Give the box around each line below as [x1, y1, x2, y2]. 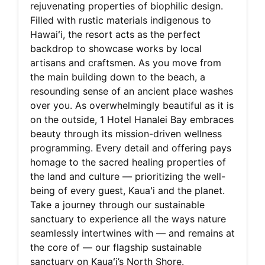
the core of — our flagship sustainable [30, 241, 202, 254]
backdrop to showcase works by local [30, 43, 202, 55]
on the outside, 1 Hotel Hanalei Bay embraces [30, 114, 234, 126]
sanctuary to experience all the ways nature [30, 213, 226, 225]
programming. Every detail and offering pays [30, 142, 231, 154]
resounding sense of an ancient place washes [30, 85, 233, 98]
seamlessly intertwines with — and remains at [30, 227, 235, 240]
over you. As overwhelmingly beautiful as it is [30, 99, 234, 112]
